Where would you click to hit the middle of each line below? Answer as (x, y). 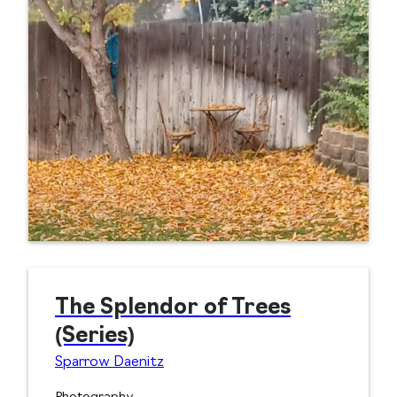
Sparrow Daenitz (109, 363)
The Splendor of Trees (173, 309)
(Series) (95, 337)
